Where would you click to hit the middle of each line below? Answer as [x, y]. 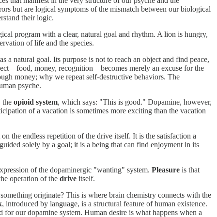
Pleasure [166, 170]
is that [190, 170]
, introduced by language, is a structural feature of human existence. [105, 204]
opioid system [36, 102]
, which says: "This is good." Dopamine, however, [135, 102]
